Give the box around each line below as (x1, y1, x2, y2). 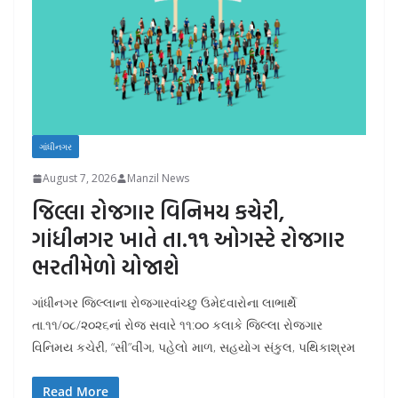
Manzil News (127, 171, 189, 187)
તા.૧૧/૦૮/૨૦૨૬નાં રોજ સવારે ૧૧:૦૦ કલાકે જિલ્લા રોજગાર (32, 316, 322, 334)
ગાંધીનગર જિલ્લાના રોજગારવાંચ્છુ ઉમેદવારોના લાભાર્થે (32, 294, 297, 312)
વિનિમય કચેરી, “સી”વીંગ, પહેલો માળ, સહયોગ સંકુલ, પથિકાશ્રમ (32, 338, 355, 356)
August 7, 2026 (43, 171, 116, 187)
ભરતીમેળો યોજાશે (32, 251, 179, 283)
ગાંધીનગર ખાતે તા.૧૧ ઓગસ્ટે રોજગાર (32, 223, 345, 256)
